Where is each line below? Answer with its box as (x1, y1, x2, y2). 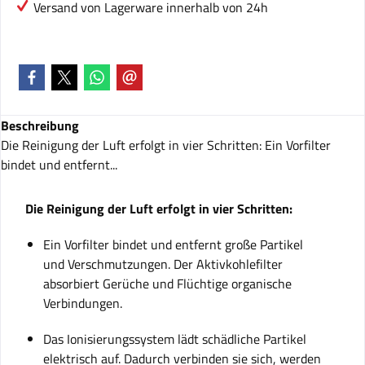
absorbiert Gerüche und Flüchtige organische (43, 274, 292, 293)
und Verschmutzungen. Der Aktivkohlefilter (43, 254, 283, 274)
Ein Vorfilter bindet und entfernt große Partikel (43, 235, 303, 254)
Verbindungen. (43, 293, 122, 313)
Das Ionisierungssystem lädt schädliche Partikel (43, 329, 306, 349)
